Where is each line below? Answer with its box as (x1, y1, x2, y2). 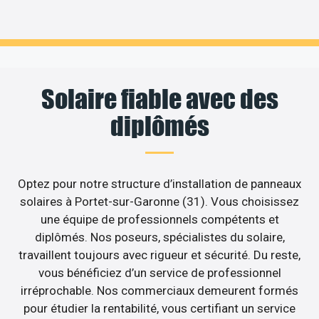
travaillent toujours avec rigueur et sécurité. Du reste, (19, 247, 300, 262)
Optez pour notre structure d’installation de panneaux (18, 176, 301, 191)
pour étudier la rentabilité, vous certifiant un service (23, 300, 296, 315)
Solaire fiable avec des (41, 83, 278, 115)
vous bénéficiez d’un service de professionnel (38, 265, 281, 280)
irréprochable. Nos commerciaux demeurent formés (21, 283, 298, 298)
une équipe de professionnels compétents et (40, 211, 279, 226)
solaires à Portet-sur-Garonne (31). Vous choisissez (20, 194, 299, 209)
